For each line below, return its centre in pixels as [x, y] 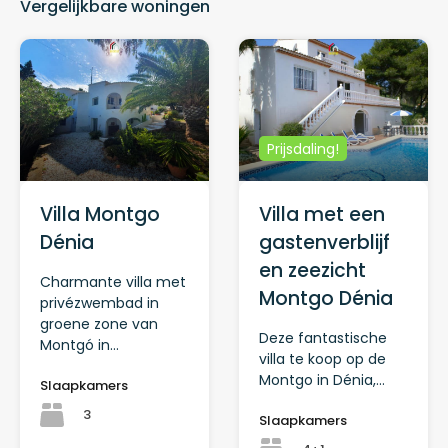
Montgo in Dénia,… [322, 379]
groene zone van [99, 323]
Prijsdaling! [303, 148]
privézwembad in [99, 302]
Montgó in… [79, 344]
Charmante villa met [113, 281]
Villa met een [322, 214]
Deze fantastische [323, 337]
